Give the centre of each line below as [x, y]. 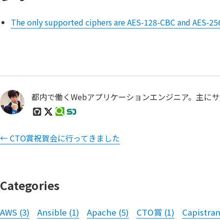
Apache [102, 212]
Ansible [52, 212]
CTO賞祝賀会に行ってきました [65, 138]
